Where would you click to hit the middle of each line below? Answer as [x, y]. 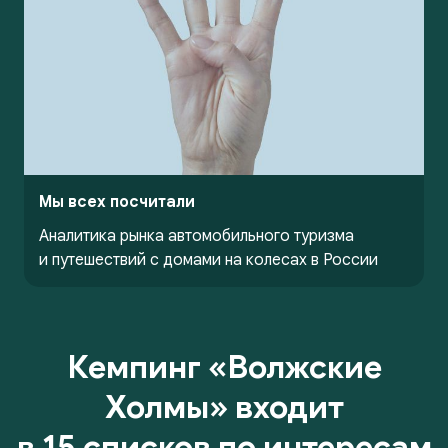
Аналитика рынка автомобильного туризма [196, 235]
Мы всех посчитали [117, 201]
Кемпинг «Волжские [224, 366]
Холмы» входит [224, 406]
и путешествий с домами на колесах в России [208, 259]
